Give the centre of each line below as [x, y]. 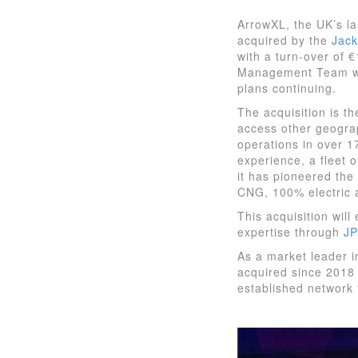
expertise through [290, 232]
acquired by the [284, 40]
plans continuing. [287, 88]
